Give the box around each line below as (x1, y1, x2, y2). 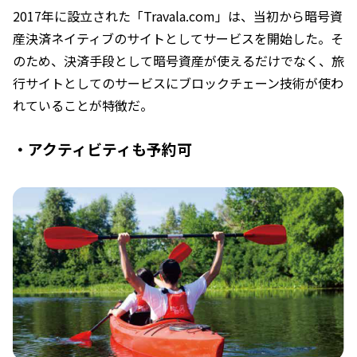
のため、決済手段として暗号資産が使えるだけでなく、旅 (13, 51, 344, 71)
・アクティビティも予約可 (13, 138, 192, 160)
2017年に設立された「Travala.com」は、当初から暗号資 (13, 6, 343, 26)
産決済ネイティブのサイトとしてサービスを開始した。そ (13, 29, 343, 49)
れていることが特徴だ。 (13, 96, 153, 116)
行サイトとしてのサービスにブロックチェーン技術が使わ (13, 73, 343, 93)
